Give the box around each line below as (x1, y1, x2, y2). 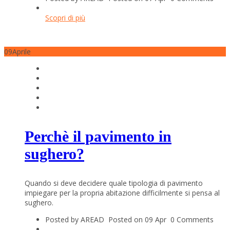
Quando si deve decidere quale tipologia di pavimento (25, 178, 203, 188)
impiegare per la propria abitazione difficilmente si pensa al (25, 188, 220, 198)
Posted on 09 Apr (108, 215, 170, 225)
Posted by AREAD (45, 215, 108, 225)
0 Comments (170, 215, 214, 225)
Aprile (12, 47, 31, 57)
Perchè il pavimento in (25, 128, 171, 145)
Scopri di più (45, 13, 85, 23)
